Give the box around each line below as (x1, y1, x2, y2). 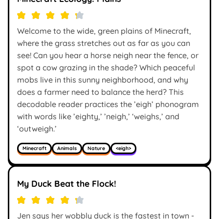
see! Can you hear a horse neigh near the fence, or (17, 50, 198, 60)
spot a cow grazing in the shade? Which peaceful (17, 62, 195, 72)
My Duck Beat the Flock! (17, 178, 116, 189)
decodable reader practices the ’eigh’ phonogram (17, 99, 199, 109)
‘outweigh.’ (17, 123, 57, 133)
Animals (57, 145, 77, 152)
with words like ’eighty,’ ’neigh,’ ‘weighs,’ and (17, 111, 179, 121)
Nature (88, 145, 105, 152)
